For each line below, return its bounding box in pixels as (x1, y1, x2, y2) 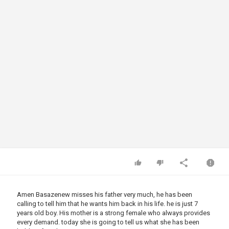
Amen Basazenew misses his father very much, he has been (17, 191, 192, 198)
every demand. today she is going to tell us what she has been (17, 218, 199, 226)
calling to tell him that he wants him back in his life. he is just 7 (17, 200, 198, 208)
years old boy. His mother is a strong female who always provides (17, 209, 210, 217)
